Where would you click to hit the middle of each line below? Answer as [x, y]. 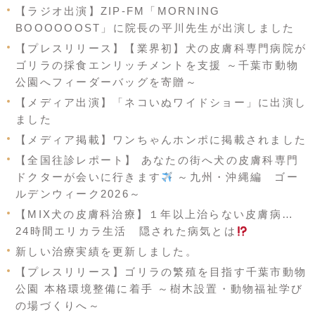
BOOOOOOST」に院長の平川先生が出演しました [155, 28]
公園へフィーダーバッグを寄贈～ [107, 82]
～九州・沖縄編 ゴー [236, 177]
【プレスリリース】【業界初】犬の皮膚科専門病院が [161, 49]
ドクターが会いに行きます [88, 177]
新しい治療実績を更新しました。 [107, 252]
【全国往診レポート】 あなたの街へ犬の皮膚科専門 [157, 160]
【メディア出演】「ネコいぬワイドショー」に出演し [161, 103]
